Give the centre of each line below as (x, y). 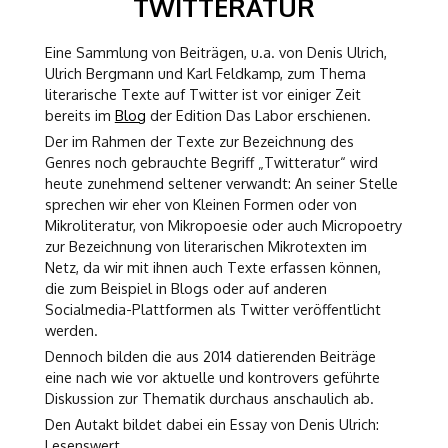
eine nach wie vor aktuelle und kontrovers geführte (212, 377)
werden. (71, 330)
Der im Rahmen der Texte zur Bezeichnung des (199, 141)
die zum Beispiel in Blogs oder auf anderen (185, 288)
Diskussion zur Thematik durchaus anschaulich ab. (209, 398)
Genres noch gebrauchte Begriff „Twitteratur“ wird (211, 162)
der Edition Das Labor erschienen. (258, 115)
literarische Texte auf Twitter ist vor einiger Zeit (202, 94)
